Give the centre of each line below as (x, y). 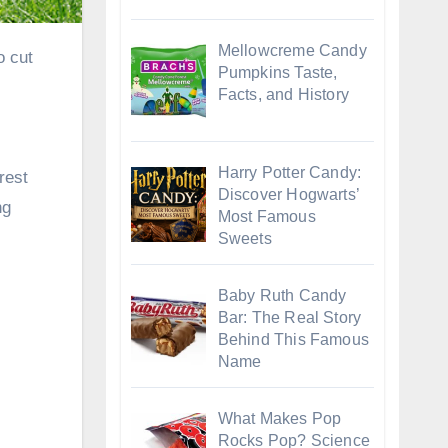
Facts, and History (283, 94)
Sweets (244, 239)
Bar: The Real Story (289, 318)
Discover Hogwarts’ (288, 195)
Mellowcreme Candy (292, 50)
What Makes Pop (279, 418)
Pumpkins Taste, (277, 72)
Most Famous (266, 217)
